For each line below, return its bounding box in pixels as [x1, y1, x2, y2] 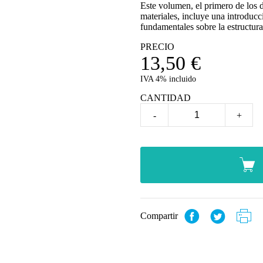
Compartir [140, 210, 180, 221]
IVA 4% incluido [140, 74, 196, 83]
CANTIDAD [140, 92, 191, 103]
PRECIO [140, 41, 174, 52]
